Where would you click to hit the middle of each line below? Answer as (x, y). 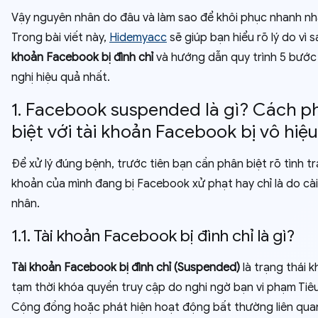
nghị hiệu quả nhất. (61, 77)
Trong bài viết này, (60, 38)
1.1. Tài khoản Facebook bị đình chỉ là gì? (153, 236)
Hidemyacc (138, 38)
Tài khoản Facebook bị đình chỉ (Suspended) (126, 268)
